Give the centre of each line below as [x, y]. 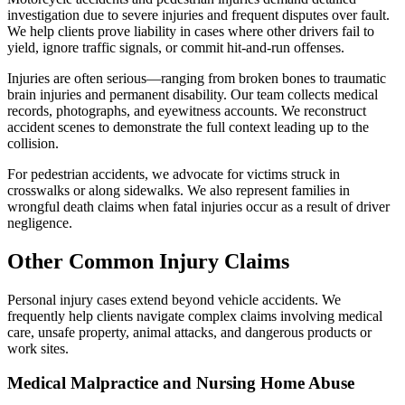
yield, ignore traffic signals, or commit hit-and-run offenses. [176, 47]
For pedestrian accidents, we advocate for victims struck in [174, 174]
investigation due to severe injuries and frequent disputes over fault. [198, 14]
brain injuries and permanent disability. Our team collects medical [193, 94]
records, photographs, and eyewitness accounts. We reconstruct [187, 110]
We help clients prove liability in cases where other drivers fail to [191, 31]
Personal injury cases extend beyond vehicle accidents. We [174, 299]
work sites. [38, 348]
